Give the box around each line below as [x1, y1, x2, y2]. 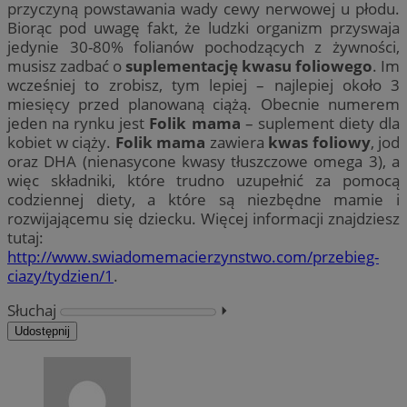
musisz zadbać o [7, 55, 125, 77]
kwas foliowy [268, 132, 371, 154]
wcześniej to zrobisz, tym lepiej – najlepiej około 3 [7, 74, 400, 96]
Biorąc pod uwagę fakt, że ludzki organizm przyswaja [7, 17, 400, 39]
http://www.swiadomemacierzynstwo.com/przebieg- [7, 246, 379, 268]
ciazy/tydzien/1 [7, 265, 114, 287]
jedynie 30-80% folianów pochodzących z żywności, [7, 36, 400, 58]
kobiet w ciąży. [7, 132, 115, 154]
